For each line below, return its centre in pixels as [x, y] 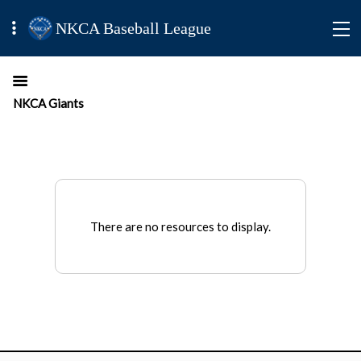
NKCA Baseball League [134, 28]
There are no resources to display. [180, 226]
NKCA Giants [48, 103]
